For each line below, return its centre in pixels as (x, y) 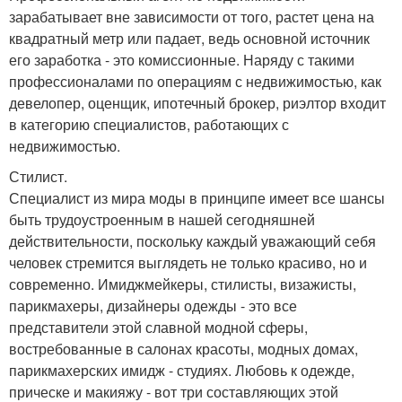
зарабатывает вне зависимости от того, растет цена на (192, 16)
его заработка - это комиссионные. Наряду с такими (182, 59)
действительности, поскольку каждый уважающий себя (192, 240)
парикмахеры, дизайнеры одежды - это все (153, 305)
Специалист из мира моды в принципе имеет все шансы (197, 197)
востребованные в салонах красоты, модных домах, (184, 348)
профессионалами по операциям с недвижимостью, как (195, 81)
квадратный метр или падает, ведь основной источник (189, 38)
